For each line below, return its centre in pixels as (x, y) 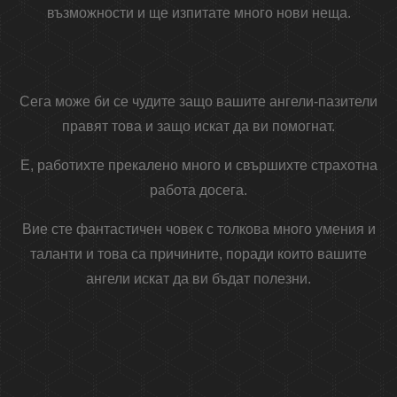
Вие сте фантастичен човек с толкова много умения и (198, 230)
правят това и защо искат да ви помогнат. (198, 127)
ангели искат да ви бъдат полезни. (198, 279)
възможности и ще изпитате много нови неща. (198, 13)
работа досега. (198, 191)
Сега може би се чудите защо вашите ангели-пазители (198, 102)
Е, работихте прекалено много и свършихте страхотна (198, 166)
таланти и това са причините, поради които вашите (198, 254)
